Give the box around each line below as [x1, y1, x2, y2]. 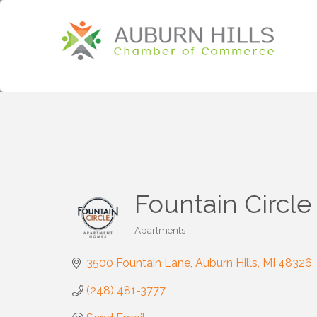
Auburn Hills [195, 256, 258, 270]
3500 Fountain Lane [86, 256, 190, 270]
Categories [133, 234, 183, 245]
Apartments [134, 224, 185, 236]
